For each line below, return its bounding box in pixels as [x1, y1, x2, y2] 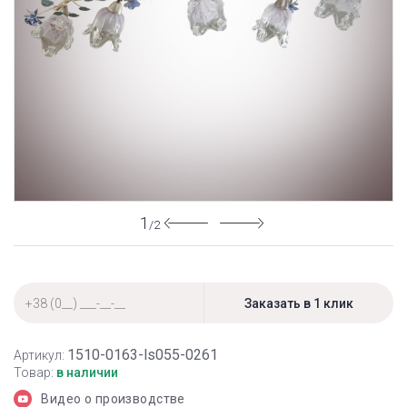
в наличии [56, 365, 118, 380]
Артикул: [14, 348, 65, 362]
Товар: [14, 365, 54, 380]
